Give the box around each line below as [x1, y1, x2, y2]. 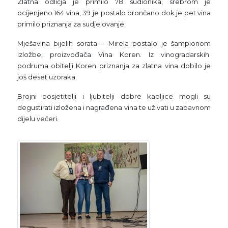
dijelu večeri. [17, 114, 59, 123]
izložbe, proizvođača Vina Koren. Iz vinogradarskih [17, 50, 211, 59]
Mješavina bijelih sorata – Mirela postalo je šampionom [17, 39, 211, 47]
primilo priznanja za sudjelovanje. [17, 19, 126, 28]
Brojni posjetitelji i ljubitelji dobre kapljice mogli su [17, 92, 211, 100]
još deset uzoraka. [17, 72, 77, 81]
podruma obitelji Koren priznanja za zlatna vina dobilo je [17, 61, 211, 70]
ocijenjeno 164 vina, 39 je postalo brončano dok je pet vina [17, 8, 211, 17]
